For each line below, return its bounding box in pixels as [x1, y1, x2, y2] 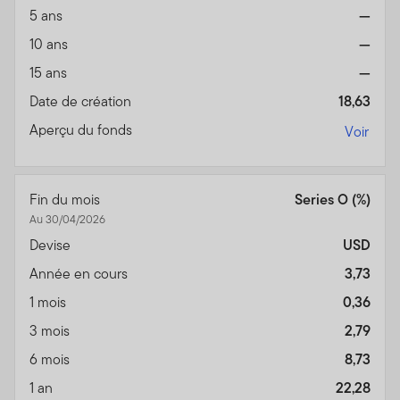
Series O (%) [295, 189, 371, 211]
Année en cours [29, 263, 131, 285]
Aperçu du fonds [29, 120, 136, 141]
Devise [29, 235, 74, 256]
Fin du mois [29, 189, 104, 211]
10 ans [29, 34, 71, 55]
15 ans [29, 62, 71, 84]
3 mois [29, 321, 73, 342]
